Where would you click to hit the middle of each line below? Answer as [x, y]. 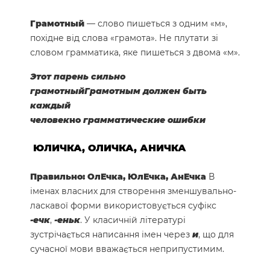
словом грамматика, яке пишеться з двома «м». [135, 52]
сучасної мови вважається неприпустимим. [127, 249]
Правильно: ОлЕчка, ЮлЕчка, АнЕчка [119, 177]
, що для [216, 235]
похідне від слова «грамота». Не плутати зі [124, 38]
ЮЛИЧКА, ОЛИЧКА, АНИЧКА [110, 148]
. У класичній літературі [133, 220]
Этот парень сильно [78, 76]
